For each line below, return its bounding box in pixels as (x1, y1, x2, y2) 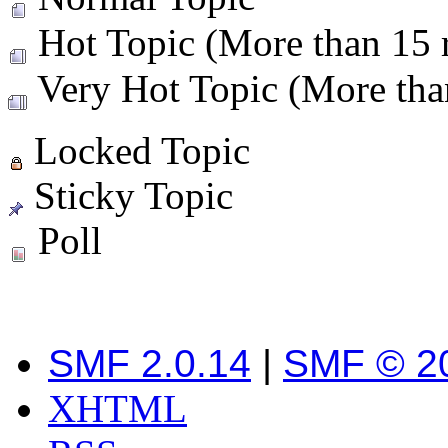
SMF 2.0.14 (48, 341, 251, 385)
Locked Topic (24, 128, 250, 172)
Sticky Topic (24, 173, 233, 217)
